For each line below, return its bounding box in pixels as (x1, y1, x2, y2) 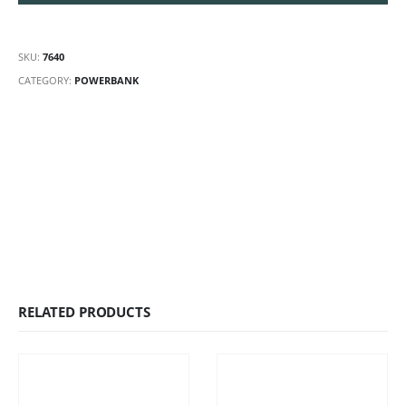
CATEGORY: (18, 72, 74, 87)
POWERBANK (74, 72, 139, 87)
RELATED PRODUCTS (18, 302, 150, 321)
